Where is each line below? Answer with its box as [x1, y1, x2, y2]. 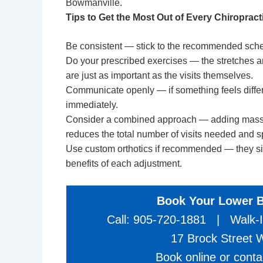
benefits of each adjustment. [66, 159, 182, 168]
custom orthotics [85, 144, 153, 154]
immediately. [66, 100, 118, 110]
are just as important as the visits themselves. [66, 70, 253, 80]
